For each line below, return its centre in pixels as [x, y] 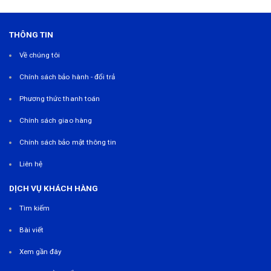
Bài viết [31, 230]
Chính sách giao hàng [55, 120]
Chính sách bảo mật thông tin [68, 142]
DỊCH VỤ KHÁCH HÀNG [54, 188]
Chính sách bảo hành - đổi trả [67, 77]
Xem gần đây [41, 252]
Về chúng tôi [40, 55]
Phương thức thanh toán [59, 98]
